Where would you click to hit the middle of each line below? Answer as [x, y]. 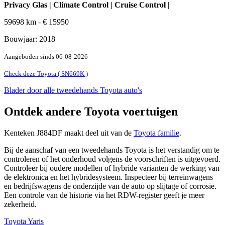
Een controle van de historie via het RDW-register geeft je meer [104, 195]
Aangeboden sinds [30, 56]
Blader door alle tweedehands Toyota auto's [73, 90]
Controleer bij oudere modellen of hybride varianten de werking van [112, 168]
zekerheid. [20, 204]
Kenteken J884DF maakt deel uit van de [69, 133]
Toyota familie [156, 133]
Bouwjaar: [22, 39]
